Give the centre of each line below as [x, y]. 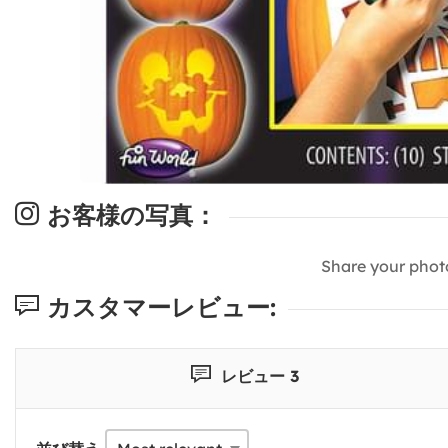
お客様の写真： [128, 214]
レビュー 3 [257, 375]
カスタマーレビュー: [157, 306]
